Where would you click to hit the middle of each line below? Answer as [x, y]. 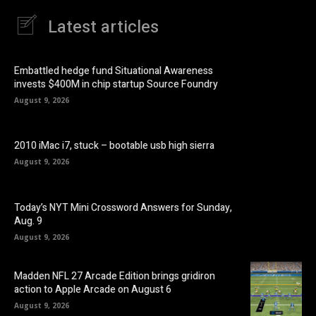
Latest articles [103, 28]
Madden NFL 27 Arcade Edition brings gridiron [115, 276]
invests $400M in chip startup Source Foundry [116, 84]
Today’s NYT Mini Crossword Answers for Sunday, [123, 208]
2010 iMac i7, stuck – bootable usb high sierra [114, 146]
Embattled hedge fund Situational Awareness [114, 71]
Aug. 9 [28, 221]
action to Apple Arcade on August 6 [93, 290]
